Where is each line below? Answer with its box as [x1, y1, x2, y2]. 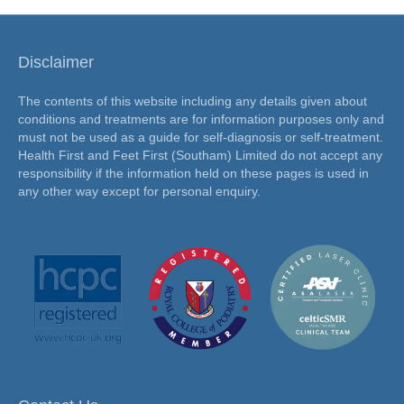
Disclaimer [18, 53, 94, 72]
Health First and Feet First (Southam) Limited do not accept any [18, 148, 382, 163]
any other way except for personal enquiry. [18, 184, 261, 199]
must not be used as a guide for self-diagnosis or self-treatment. [18, 130, 383, 145]
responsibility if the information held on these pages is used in [18, 166, 369, 181]
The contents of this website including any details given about [18, 94, 367, 109]
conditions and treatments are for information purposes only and [18, 112, 384, 127]
